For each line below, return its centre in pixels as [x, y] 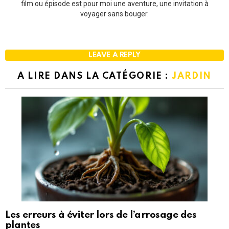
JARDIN [192, 76]
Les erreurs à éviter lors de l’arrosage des [101, 215]
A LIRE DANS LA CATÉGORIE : [95, 76]
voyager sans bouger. [114, 14]
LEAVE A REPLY [114, 55]
